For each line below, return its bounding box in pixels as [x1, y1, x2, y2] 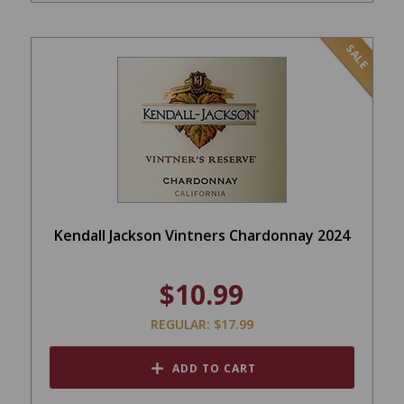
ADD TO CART [171, 360, 256, 376]
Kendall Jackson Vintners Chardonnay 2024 [53, 225, 350, 245]
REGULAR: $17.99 [150, 315, 253, 333]
